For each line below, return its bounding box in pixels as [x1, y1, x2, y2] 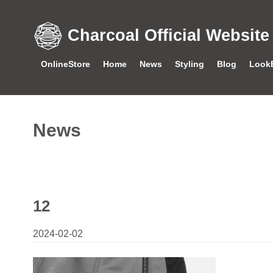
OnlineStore [41, 59, 91, 69]
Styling [175, 59, 205, 69]
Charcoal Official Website [67, 26, 269, 45]
